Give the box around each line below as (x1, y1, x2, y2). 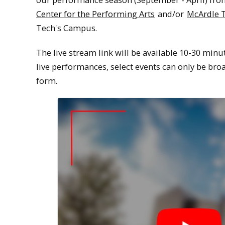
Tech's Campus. (36, 22, 97, 34)
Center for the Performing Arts (36, 8, 155, 20)
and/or (156, 8, 186, 20)
